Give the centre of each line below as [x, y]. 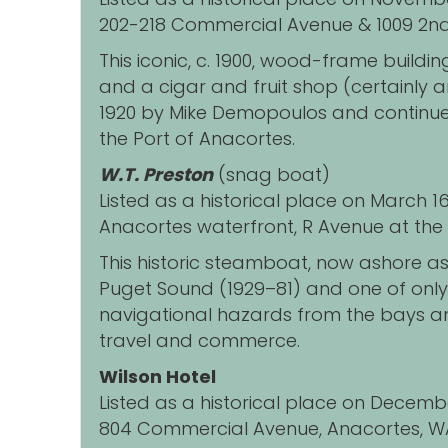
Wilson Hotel [157, 377]
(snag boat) [271, 175]
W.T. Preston [156, 175]
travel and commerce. [199, 341]
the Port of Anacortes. [197, 139]
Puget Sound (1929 [182, 289]
